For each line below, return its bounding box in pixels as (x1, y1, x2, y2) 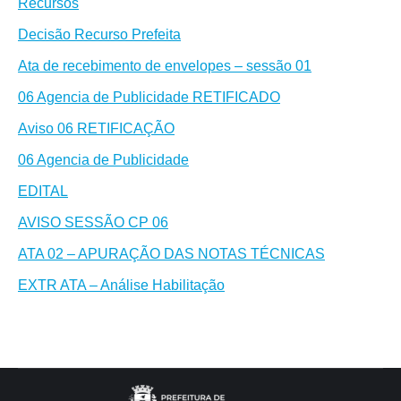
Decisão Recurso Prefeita (18, 27, 181, 42)
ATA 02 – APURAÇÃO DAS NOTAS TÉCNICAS (18, 246, 325, 261)
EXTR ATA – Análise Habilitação (18, 277, 225, 293)
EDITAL (18, 183, 68, 199)
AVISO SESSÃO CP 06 (18, 215, 168, 230)
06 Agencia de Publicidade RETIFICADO (18, 90, 280, 105)
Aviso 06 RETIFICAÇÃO (18, 121, 175, 136)
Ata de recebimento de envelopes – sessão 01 (18, 58, 311, 73)
